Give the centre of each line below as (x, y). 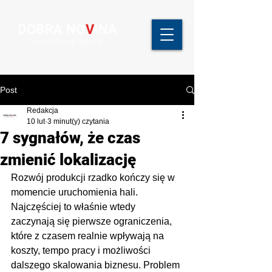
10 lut (36, 121)
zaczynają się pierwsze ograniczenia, (93, 221)
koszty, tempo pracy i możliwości (82, 250)
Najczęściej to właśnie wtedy (74, 207)
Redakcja (42, 110)
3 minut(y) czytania (78, 121)
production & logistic (67, 42)
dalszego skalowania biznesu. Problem (97, 265)
